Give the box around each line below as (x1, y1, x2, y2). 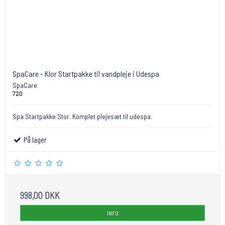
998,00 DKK (20, 189, 60, 201)
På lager (22, 135, 47, 144)
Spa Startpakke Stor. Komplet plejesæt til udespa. (13, 111, 152, 121)
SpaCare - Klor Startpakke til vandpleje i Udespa (13, 68, 159, 78)
